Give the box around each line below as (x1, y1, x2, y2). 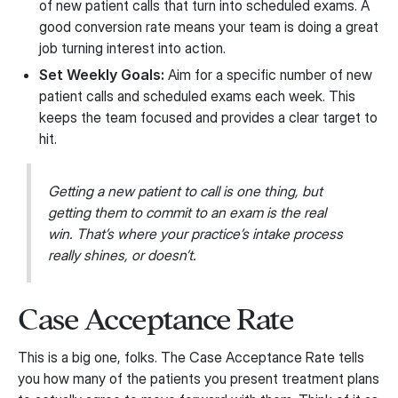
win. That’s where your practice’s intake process (48, 225, 344, 243)
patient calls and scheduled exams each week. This (39, 87, 355, 105)
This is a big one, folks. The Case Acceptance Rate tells (18, 348, 364, 367)
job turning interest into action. (39, 39, 226, 57)
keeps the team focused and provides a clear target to (39, 108, 378, 126)
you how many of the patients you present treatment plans (18, 370, 379, 388)
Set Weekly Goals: (39, 66, 164, 84)
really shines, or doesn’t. (48, 246, 197, 265)
